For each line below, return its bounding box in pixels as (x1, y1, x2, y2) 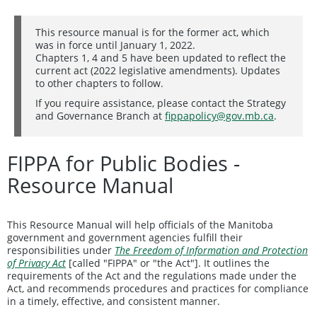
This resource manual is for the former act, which (35, 25, 270, 39)
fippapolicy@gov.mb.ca (165, 108, 274, 122)
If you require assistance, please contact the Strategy (35, 96, 286, 110)
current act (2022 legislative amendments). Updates (35, 63, 280, 77)
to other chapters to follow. (35, 76, 163, 90)
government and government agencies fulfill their (7, 230, 243, 244)
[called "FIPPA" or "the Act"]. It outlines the (66, 255, 270, 270)
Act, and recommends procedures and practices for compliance (7, 281, 309, 295)
